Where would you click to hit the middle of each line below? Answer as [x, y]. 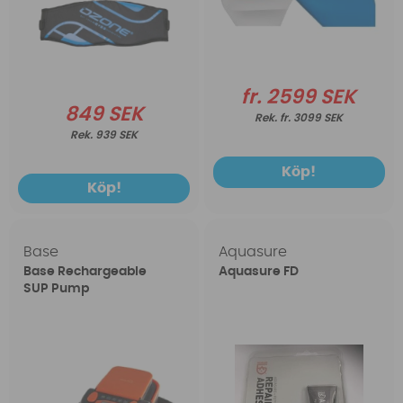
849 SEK [104, 115]
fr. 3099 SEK [312, 118]
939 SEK [117, 135]
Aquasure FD [258, 272]
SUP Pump [57, 289]
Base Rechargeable [85, 272]
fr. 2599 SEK [299, 98]
